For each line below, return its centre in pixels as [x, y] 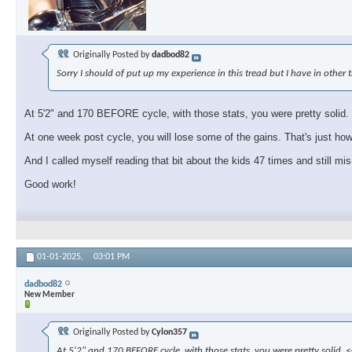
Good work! [50, 185]
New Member [49, 295]
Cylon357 [169, 333]
